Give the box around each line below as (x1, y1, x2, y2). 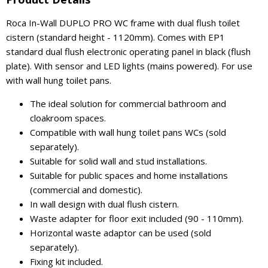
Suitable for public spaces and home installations (30, 169, 228, 181)
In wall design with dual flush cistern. (30, 198, 179, 210)
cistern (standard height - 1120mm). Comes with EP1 (6, 31, 225, 43)
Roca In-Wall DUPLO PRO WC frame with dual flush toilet (6, 17, 240, 29)
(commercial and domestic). (30, 184, 142, 196)
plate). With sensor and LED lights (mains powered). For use (6, 60, 252, 72)
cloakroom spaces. (30, 112, 106, 124)
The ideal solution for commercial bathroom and (30, 98, 226, 109)
